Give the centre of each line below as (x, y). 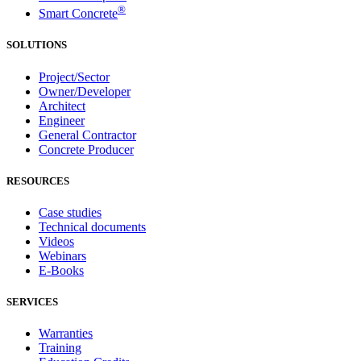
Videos (56, 241)
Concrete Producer (86, 149)
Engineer (62, 120)
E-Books (61, 270)
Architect (62, 106)
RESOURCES (38, 180)
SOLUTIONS (37, 45)
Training (60, 348)
